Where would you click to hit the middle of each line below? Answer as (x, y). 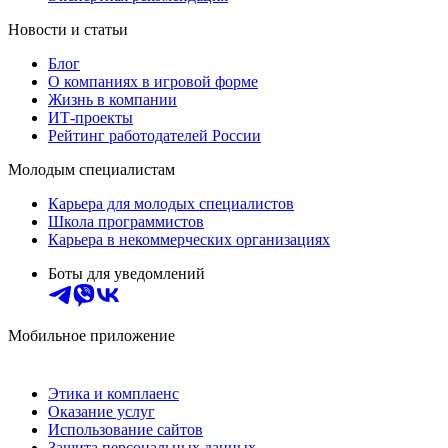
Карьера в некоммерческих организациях (189, 239)
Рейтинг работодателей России (154, 135)
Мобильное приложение (91, 335)
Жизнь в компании (112, 99)
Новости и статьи (68, 29)
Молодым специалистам (91, 169)
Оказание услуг (101, 411)
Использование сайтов (125, 429)
